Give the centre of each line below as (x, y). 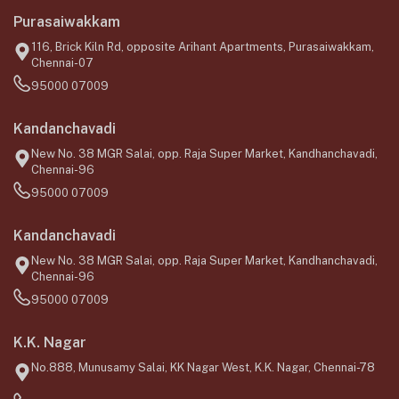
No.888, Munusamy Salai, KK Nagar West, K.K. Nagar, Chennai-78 (203, 368)
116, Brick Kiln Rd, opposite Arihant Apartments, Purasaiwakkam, (203, 47)
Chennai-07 (62, 63)
